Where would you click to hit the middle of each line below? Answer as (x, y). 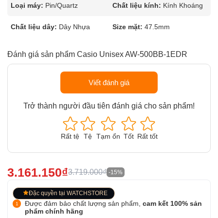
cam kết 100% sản (172, 203)
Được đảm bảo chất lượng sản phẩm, (84, 203)
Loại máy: (27, 5)
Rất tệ (70, 136)
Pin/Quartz (62, 5)
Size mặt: (127, 27)
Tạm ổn (108, 136)
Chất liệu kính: (137, 5)
